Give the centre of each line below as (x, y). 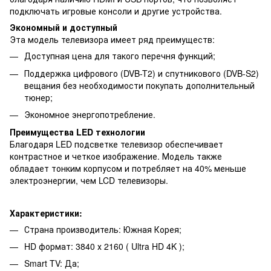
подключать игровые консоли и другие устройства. (116, 11)
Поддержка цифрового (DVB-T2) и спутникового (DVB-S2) (142, 73)
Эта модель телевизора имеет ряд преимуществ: (112, 40)
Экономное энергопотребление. (90, 115)
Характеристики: (46, 213)
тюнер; (38, 97)
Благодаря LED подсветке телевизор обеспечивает (116, 144)
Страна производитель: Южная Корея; (103, 229)
